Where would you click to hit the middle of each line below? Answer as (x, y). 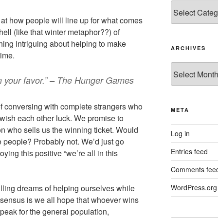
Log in (180, 134)
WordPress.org (194, 188)
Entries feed (189, 152)
